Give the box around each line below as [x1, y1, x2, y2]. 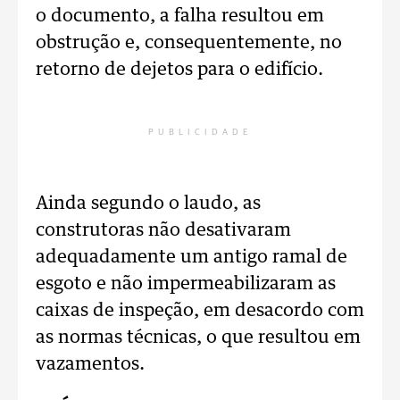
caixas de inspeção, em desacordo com [36, 302, 364, 320]
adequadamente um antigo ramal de [36, 248, 347, 266]
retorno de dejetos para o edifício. [36, 61, 323, 79]
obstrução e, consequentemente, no [36, 34, 342, 52]
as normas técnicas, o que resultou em [36, 329, 361, 346]
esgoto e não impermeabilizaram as [36, 275, 336, 293]
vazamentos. [36, 355, 145, 373]
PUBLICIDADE [148, 128, 252, 137]
